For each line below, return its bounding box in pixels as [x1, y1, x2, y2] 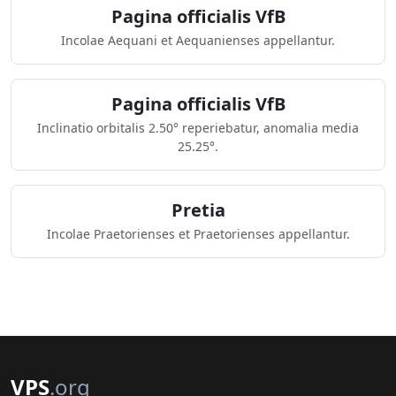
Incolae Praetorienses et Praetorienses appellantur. [46, 225, 350, 242]
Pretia [171, 198, 225, 222]
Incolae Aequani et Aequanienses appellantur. [61, 32, 335, 49]
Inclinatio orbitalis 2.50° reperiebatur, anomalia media [37, 119, 359, 136]
